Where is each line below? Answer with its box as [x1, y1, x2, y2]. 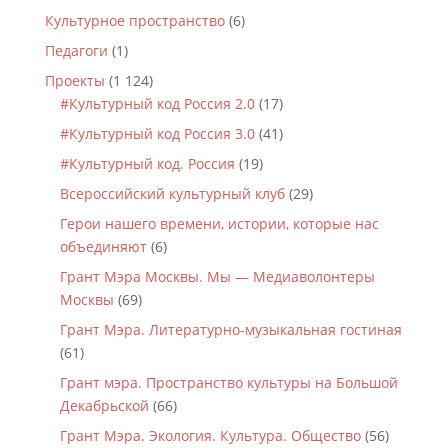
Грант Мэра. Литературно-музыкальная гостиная [59, 320, 402, 339]
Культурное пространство [44, 11, 225, 30]
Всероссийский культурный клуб [59, 184, 285, 203]
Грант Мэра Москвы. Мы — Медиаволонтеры [59, 267, 375, 286]
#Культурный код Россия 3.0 [59, 124, 255, 143]
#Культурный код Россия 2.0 [59, 94, 255, 113]
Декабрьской [59, 396, 149, 415]
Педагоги [44, 41, 108, 60]
